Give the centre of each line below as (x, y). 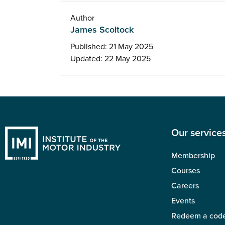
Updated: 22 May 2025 (111, 59)
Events (183, 201)
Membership (193, 155)
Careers (185, 186)
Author (83, 18)
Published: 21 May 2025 (112, 46)
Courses (186, 171)
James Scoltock (102, 29)
